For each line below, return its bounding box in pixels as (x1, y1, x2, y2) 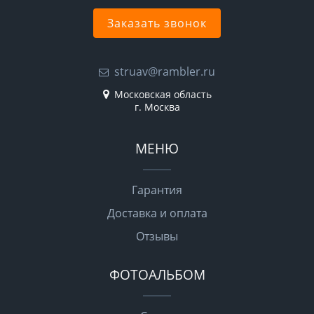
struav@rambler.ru (114, 64, 215, 80)
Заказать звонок (107, 15, 207, 32)
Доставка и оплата (107, 205, 207, 221)
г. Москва (134, 100, 180, 114)
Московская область (111, 88, 212, 102)
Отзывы (136, 228, 178, 245)
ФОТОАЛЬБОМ (109, 265, 205, 285)
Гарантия (132, 182, 182, 198)
